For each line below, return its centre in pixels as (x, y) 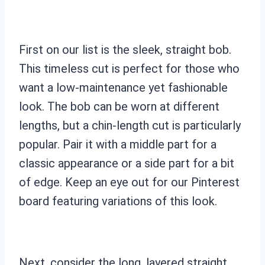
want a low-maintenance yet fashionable (123, 87)
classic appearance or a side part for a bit (127, 163)
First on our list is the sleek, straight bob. (125, 49)
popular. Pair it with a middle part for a (118, 144)
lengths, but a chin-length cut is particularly (130, 125)
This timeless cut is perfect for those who (129, 68)
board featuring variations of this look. (118, 201)
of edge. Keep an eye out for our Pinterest (129, 182)
